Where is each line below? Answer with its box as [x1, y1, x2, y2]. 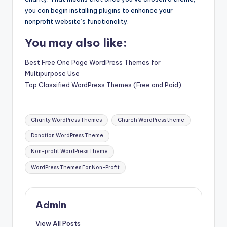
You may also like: [25, 35, 127, 50]
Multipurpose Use [25, 69, 80, 78]
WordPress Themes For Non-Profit [31, 164, 120, 171]
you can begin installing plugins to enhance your [25, 6, 173, 15]
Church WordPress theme [117, 117, 184, 124]
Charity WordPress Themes [31, 117, 102, 124]
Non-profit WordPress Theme [31, 148, 108, 155]
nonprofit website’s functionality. [25, 17, 129, 26]
